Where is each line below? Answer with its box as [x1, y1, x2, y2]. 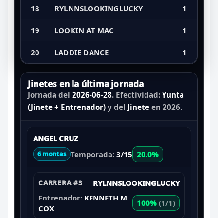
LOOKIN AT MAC [54, 25, 114, 35]
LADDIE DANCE [54, 47, 109, 57]
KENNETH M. [84, 192, 129, 202]
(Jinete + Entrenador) [28, 102, 106, 112]
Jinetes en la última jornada [28, 78, 144, 90]
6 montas [37, 149, 66, 159]
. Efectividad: [112, 90, 162, 100]
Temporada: [71, 149, 116, 159]
